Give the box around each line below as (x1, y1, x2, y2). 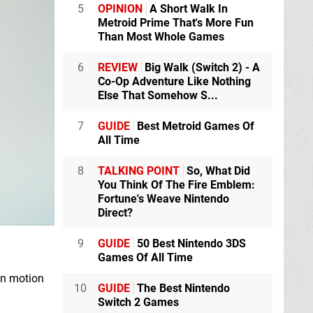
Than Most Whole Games (98, 30, 224, 44)
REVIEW (98, 61, 138, 75)
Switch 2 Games (98, 296, 179, 310)
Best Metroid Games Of (134, 119, 254, 133)
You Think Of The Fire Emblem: (98, 178, 255, 192)
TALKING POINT (98, 164, 180, 178)
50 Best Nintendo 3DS (134, 237, 246, 251)
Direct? (98, 206, 133, 220)
